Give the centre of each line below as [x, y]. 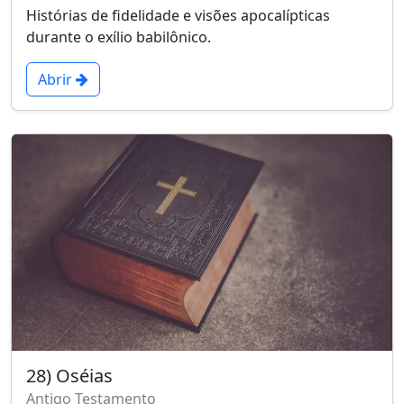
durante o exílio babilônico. [119, 37]
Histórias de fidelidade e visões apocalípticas [178, 16]
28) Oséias [69, 376]
